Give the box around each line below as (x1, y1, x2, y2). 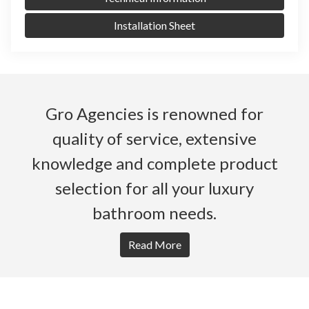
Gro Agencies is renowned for (46, 103, 263, 123)
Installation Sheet (114, 18, 195, 32)
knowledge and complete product (31, 152, 278, 173)
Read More (128, 237, 181, 251)
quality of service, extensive (52, 128, 257, 148)
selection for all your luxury (55, 177, 254, 198)
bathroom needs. (92, 202, 217, 223)
